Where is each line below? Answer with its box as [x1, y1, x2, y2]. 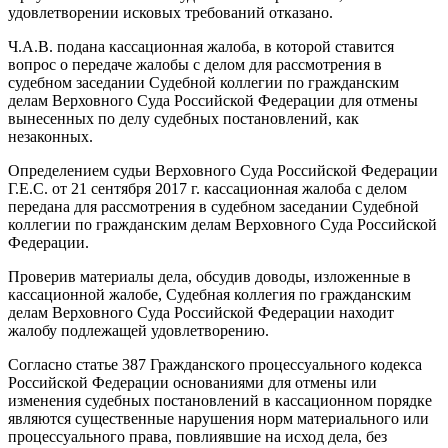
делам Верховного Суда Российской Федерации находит [8, 303, 394, 321]
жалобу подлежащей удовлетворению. [8, 321, 269, 339]
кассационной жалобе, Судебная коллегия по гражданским [8, 285, 411, 303]
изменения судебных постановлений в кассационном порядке [8, 391, 432, 409]
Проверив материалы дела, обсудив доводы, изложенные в [8, 267, 411, 285]
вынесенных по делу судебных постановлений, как [8, 109, 359, 127]
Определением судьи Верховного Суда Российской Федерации [8, 161, 438, 179]
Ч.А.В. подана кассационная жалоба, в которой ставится [8, 37, 394, 55]
